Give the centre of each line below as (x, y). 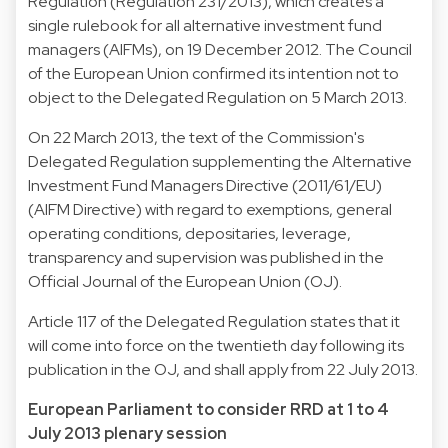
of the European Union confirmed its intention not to (213, 73)
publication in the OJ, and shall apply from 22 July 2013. (223, 369)
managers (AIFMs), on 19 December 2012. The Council (220, 49)
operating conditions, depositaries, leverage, (189, 233)
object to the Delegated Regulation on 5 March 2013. (217, 97)
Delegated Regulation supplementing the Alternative (220, 161)
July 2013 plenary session (127, 433)
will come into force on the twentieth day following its (216, 345)
